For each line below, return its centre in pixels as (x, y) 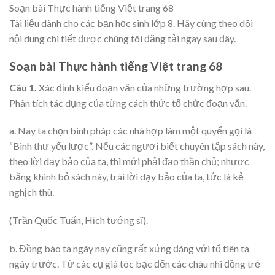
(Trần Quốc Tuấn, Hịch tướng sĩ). (79, 220)
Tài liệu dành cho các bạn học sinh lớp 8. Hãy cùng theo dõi (131, 23)
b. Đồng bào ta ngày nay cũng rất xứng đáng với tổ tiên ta (129, 249)
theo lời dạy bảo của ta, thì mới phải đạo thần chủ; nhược (129, 161)
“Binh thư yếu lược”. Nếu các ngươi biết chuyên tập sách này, (137, 146)
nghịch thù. (32, 192)
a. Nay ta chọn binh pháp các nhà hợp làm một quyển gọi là (130, 131)
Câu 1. (23, 87)
